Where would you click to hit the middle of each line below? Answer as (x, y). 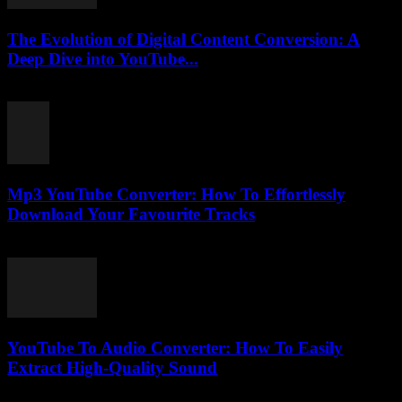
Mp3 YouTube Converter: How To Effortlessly (176, 195)
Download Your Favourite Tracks (131, 214)
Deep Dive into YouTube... (103, 58)
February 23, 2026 (60, 93)
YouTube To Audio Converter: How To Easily (175, 347)
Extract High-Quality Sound (112, 367)
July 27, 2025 (46, 249)
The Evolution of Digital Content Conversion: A (184, 39)
